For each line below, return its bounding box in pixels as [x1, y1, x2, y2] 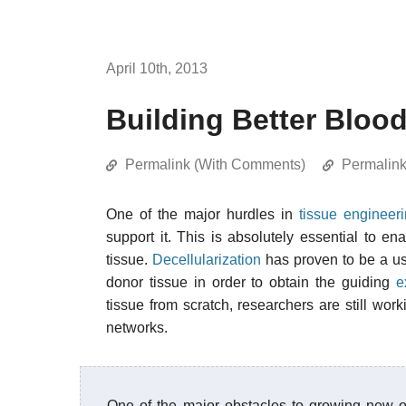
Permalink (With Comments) [125, 157, 305, 172]
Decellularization [152, 252, 261, 267]
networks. [106, 320, 168, 335]
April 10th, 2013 [106, 61, 208, 76]
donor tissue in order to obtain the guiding [106, 275, 396, 290]
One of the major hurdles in [106, 207, 299, 222]
